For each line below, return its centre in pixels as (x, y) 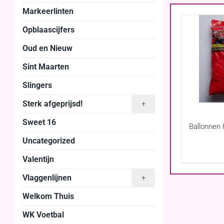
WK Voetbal (43, 214)
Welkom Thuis (48, 196)
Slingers (37, 85)
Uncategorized (49, 140)
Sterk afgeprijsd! (52, 103)
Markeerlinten (48, 11)
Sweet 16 (39, 122)
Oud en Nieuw (47, 48)
